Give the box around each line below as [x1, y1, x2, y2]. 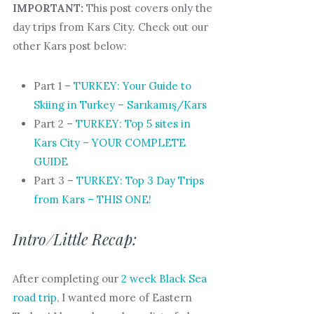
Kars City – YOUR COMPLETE [33, 135, 186, 149]
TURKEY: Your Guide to [73, 78, 191, 93]
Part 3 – [33, 173, 76, 187]
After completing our [12, 271, 121, 285]
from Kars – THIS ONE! [33, 192, 151, 206]
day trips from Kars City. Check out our [12, 20, 208, 34]
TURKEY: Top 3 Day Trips [76, 173, 204, 187]
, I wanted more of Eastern [56, 290, 192, 304]
